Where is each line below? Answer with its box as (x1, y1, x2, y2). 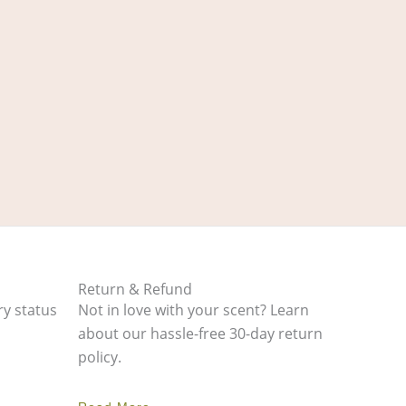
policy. (78, 347, 121, 368)
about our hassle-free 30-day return (78, 324, 323, 344)
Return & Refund (78, 279, 192, 300)
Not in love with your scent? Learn (78, 300, 309, 321)
